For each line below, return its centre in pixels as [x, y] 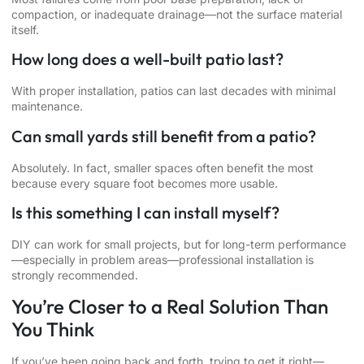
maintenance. [47, 106]
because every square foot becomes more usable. [145, 183]
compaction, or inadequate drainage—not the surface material [177, 15]
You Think [53, 329]
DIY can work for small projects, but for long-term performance [179, 245]
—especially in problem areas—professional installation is [162, 260]
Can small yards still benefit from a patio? [164, 136]
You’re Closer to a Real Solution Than [170, 306]
